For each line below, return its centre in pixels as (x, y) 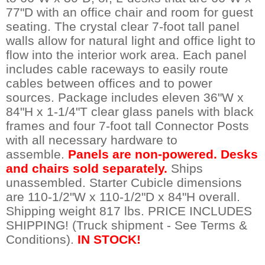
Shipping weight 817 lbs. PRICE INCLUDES (129, 211)
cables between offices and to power (109, 83)
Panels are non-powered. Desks (163, 154)
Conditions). (42, 239)
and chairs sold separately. (88, 168)
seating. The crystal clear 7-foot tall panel (123, 26)
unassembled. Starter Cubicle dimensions (124, 182)
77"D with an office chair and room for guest (130, 12)
